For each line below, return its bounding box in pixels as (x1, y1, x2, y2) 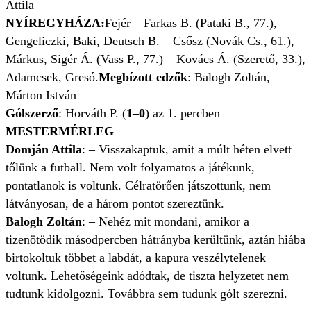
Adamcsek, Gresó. (6, 70, 99, 85)
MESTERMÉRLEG (6, 124, 114, 139)
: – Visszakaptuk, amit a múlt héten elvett (82, 142, 292, 157)
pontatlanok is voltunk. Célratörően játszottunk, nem (6, 178, 271, 193)
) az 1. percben (145, 106, 220, 121)
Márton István (6, 88, 76, 103)
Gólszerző (6, 106, 58, 121)
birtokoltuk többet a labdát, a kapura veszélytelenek (6, 251, 266, 265)
